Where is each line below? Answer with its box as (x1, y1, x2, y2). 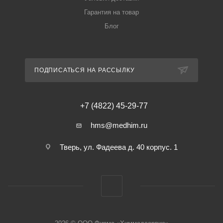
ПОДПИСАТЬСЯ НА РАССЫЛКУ (34, 67, 135, 74)
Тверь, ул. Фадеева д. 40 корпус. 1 (60, 143, 178, 152)
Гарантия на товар (84, 8, 139, 16)
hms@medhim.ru (90, 121, 147, 130)
